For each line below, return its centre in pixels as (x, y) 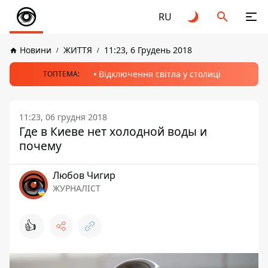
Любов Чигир (84, 175)
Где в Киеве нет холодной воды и (113, 131)
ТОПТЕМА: (61, 74)
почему (40, 146)
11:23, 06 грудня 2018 (63, 117)
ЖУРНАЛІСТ (77, 188)
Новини (36, 50)
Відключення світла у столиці (159, 74)
